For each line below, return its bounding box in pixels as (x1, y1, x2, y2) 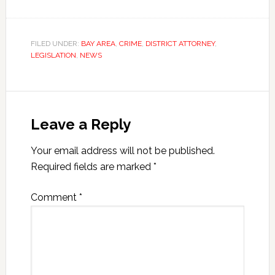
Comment (30, 192, 79, 204)
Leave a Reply (30, 115, 131, 134)
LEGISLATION (30, 51, 76, 60)
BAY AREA (80, 39, 115, 48)
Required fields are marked (30, 161, 153, 173)
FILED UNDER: (30, 39, 81, 48)
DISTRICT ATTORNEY (145, 39, 215, 48)
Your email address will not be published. (30, 145, 215, 157)
